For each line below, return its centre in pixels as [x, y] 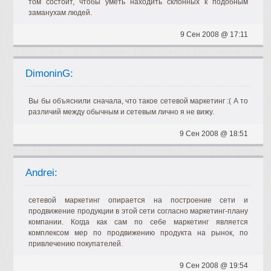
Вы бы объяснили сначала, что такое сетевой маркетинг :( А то [139, 101]
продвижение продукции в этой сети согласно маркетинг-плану [139, 211]
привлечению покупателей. [76, 244]
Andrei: [42, 173]
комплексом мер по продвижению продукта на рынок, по [139, 233]
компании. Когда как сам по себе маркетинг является [139, 222]
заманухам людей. [60, 13]
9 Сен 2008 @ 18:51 [214, 134]
